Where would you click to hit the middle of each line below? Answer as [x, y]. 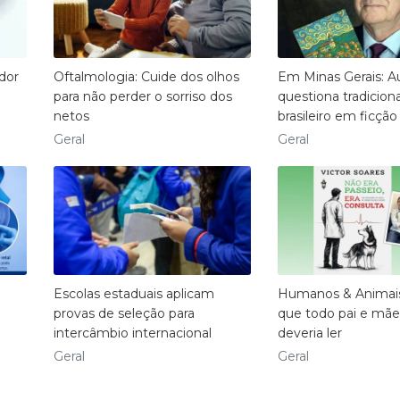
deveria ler [309, 333]
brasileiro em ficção [337, 117]
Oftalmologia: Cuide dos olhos [146, 77]
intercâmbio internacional [132, 333]
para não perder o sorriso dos [142, 97]
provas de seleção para [124, 313]
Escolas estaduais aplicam [133, 293]
